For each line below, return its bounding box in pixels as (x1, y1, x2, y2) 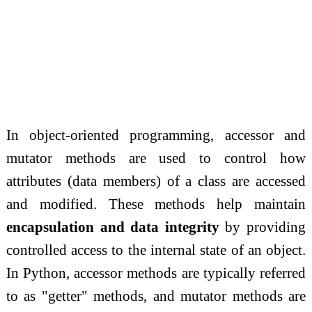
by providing (219, 218, 306, 235)
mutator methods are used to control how (6, 149, 306, 166)
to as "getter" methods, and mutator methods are (6, 287, 306, 304)
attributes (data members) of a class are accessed (6, 172, 306, 189)
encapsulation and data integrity (6, 218, 219, 235)
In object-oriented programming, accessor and (6, 126, 306, 143)
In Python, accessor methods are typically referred (6, 264, 306, 281)
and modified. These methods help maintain (6, 195, 306, 212)
